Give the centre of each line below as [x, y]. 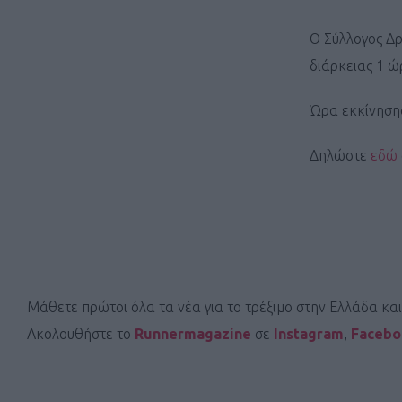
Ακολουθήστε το [81, 334]
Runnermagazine [195, 334]
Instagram [309, 334]
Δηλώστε [340, 156]
